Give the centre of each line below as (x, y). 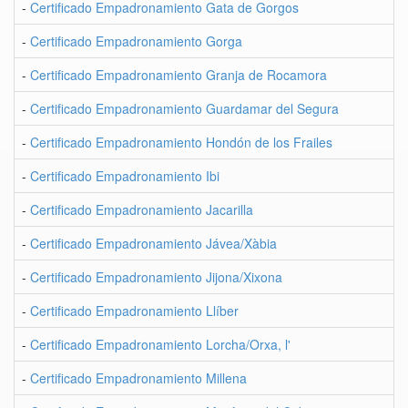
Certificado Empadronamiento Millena (138, 378)
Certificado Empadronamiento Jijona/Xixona (156, 277)
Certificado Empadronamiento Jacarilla (142, 209)
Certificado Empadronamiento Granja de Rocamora (178, 75)
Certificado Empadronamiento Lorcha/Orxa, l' (160, 344)
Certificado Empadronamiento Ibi (125, 176)
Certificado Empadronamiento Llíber (134, 311)
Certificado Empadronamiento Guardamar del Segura (184, 108)
